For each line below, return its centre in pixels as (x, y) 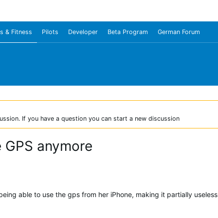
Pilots (50, 32)
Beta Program (128, 32)
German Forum (179, 32)
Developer (83, 32)
